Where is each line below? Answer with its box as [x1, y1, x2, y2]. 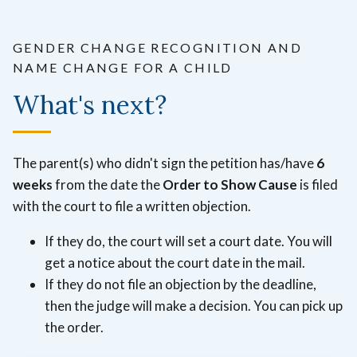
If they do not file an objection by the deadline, [45, 275, 316, 292]
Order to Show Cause [163, 175, 297, 193]
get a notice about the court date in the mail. [45, 253, 308, 271]
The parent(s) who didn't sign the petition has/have [13, 154, 316, 171]
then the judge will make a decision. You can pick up [45, 296, 343, 314]
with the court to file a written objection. [13, 197, 251, 214]
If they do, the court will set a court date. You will [45, 232, 332, 249]
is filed [297, 175, 338, 193]
